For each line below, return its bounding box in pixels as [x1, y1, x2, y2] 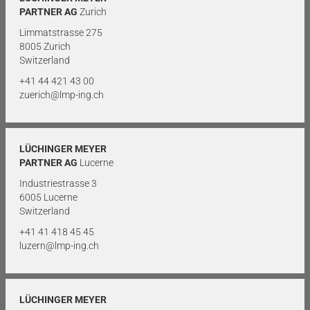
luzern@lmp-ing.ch [19, 239, 99, 251]
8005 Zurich [19, 40, 71, 52]
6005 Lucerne [19, 191, 77, 203]
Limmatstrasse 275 [19, 26, 102, 38]
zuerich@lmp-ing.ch [19, 89, 104, 100]
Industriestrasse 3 [19, 177, 97, 189]
